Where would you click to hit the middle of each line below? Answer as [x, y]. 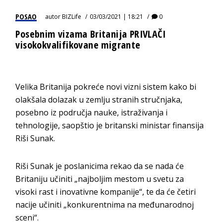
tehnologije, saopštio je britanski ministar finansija [110, 125]
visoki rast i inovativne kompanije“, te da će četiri [106, 192]
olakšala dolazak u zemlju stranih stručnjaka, [99, 99]
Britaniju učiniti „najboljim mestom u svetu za [100, 179]
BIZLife [72, 16]
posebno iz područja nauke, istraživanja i [92, 112]
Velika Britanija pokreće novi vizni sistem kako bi [106, 86]
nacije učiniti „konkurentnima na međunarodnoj [105, 204]
